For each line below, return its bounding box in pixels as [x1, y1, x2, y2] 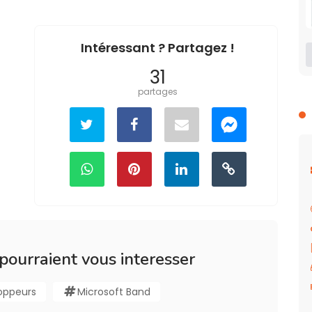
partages [138, 85, 178, 97]
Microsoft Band [77, 284, 150, 299]
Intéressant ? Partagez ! [81, 38, 235, 56]
